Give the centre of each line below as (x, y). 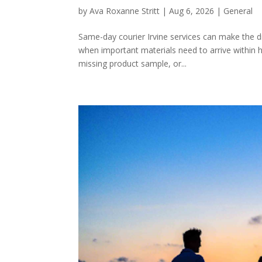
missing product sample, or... (133, 63)
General (238, 11)
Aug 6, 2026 (192, 11)
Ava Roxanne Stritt (125, 11)
